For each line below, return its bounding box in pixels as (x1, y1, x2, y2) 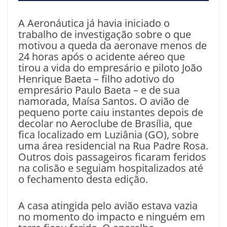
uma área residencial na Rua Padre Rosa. (18, 138, 208, 153)
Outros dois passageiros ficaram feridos (18, 149, 206, 164)
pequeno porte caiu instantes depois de (18, 105, 203, 119)
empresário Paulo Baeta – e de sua (18, 83, 180, 97)
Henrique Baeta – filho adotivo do (18, 71, 174, 86)
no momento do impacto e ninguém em (18, 209, 205, 223)
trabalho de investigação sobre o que (18, 27, 191, 41)
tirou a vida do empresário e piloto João (18, 60, 202, 74)
